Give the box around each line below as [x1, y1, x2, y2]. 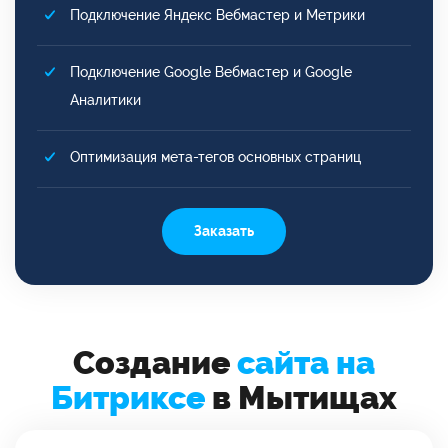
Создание [73, 343, 237, 381]
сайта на [237, 343, 375, 381]
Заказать [194, 222, 254, 239]
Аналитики [70, 91, 141, 108]
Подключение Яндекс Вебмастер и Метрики [70, 6, 365, 23]
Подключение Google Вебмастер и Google [70, 63, 352, 80]
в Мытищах [205, 378, 397, 416]
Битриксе [51, 378, 205, 416]
